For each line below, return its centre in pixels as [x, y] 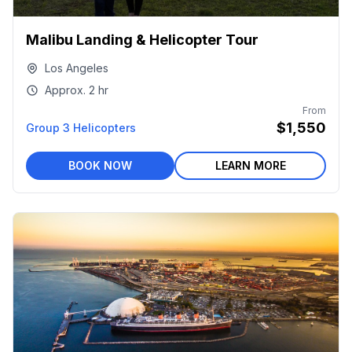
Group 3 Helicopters [81, 128]
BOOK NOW [100, 165]
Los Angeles [77, 68]
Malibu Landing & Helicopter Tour [142, 40]
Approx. [65, 90]
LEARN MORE [250, 165]
